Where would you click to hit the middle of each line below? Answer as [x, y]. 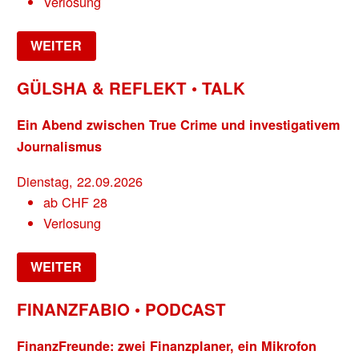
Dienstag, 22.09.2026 [80, 181]
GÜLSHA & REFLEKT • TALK [131, 87]
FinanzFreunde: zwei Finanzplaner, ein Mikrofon [167, 346]
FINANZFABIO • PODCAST [122, 309]
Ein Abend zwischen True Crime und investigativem [179, 125]
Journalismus [60, 147]
